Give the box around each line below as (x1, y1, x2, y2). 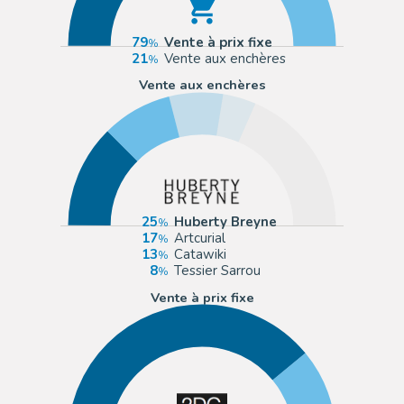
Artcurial (173, 229, 225, 248)
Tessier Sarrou (173, 262, 261, 280)
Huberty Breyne (173, 213, 277, 232)
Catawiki (173, 245, 226, 264)
